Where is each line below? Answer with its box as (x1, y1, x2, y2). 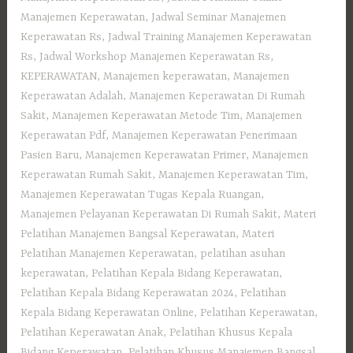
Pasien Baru (20, 148, 80, 162)
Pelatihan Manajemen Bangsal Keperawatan (20, 227, 236, 240)
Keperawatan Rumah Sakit (20, 168, 153, 181)
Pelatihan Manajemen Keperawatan (20, 247, 195, 260)
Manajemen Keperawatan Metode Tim (52, 109, 240, 122)
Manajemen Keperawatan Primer (85, 148, 247, 162)
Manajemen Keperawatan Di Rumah (129, 89, 306, 102)
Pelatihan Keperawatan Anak (20, 325, 164, 339)
